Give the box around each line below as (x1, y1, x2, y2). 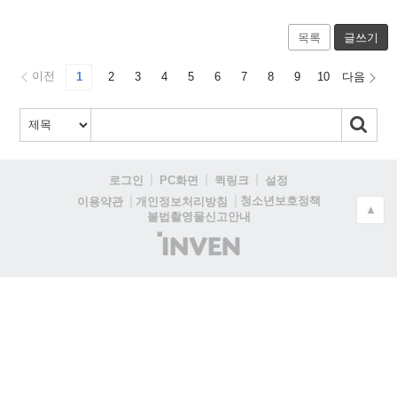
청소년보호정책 (239, 194, 321, 208)
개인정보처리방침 (135, 194, 228, 208)
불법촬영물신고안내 (146, 209, 251, 223)
